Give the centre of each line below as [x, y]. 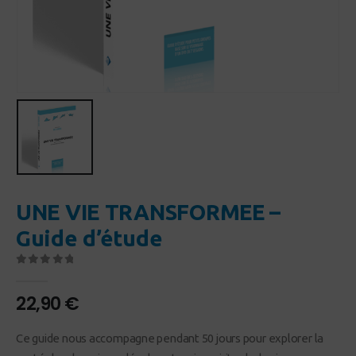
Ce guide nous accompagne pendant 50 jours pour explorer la [170, 338]
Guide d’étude [89, 238]
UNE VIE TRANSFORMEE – [149, 211]
